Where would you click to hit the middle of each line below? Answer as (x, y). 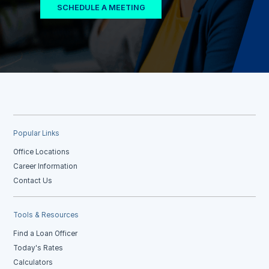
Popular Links (37, 133)
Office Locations (42, 152)
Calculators (33, 262)
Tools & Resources (46, 215)
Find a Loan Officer (46, 233)
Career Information (46, 166)
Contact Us (33, 180)
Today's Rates (38, 248)
